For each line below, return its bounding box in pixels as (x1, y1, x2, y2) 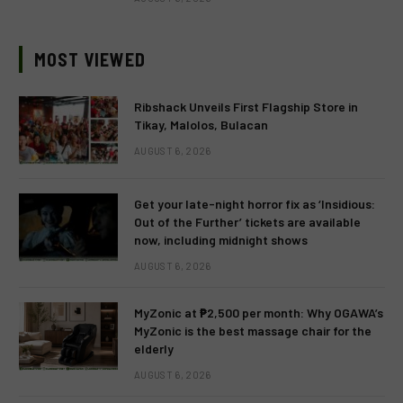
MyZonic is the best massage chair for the (134, 323, 372, 339)
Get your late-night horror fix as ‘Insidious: (134, 196, 375, 212)
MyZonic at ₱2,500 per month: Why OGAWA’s (134, 305, 383, 321)
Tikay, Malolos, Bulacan (134, 117, 268, 133)
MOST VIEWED (34, 49, 146, 71)
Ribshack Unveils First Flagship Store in (134, 99, 358, 115)
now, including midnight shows (134, 232, 308, 248)
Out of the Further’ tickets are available (134, 214, 361, 230)
